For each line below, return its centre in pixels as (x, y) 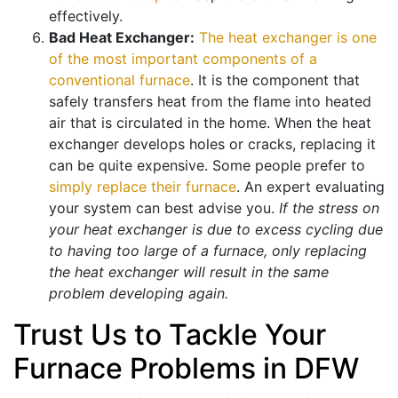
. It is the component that (275, 80)
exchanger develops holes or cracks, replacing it (212, 144)
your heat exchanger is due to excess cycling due (216, 230)
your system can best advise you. (164, 208)
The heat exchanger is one (288, 38)
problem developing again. (139, 294)
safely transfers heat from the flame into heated (210, 102)
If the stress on (329, 208)
